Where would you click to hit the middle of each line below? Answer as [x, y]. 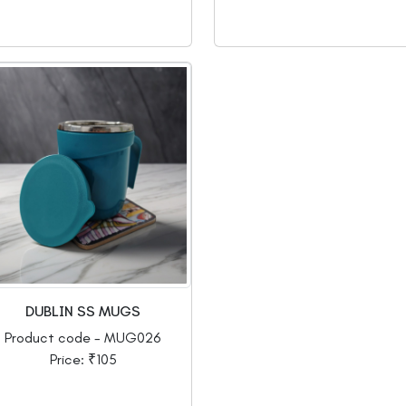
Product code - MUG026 [83, 338]
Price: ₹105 [83, 360]
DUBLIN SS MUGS [83, 312]
